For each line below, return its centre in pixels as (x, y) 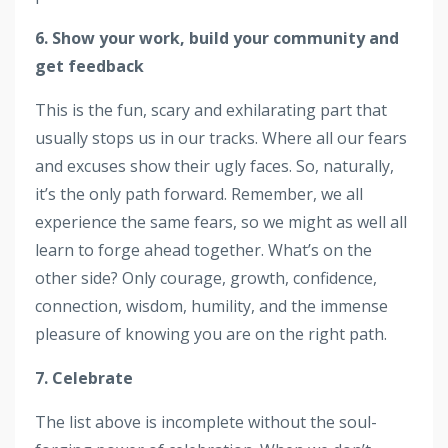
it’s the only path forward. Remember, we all (199, 193)
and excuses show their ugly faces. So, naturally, (214, 165)
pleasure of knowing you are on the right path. (211, 333)
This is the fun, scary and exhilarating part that (211, 109)
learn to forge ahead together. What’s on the (203, 249)
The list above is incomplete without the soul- (206, 421)
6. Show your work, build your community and (217, 37)
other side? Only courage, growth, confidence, (206, 277)
